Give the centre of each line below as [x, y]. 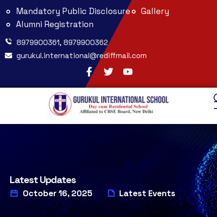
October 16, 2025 [57, 193]
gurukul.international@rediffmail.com [81, 55]
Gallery [155, 11]
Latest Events [147, 193]
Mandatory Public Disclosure [73, 11]
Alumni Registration [54, 24]
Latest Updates [43, 180]
